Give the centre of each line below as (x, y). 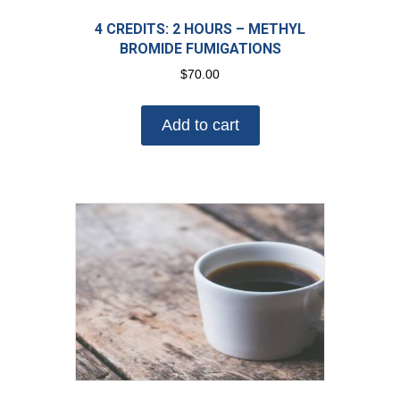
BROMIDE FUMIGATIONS (200, 49)
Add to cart (200, 125)
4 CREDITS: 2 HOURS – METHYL (200, 29)
